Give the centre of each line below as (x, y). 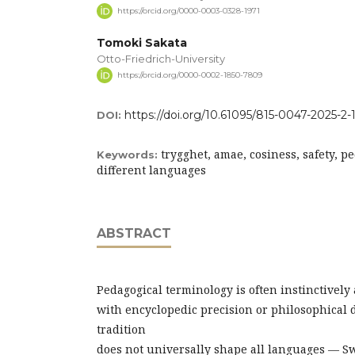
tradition (121, 329)
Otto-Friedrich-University (161, 58)
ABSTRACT (134, 233)
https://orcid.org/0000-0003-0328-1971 (189, 10)
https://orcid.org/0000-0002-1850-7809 (190, 74)
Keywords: (129, 154)
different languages (151, 170)
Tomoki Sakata (142, 42)
